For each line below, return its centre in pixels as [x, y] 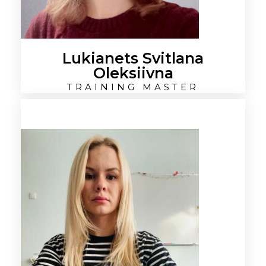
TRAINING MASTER [133, 87]
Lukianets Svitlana [133, 58]
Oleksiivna [133, 73]
